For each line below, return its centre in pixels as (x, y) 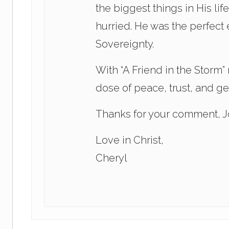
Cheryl (111, 158)
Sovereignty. (125, 44)
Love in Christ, (130, 140)
